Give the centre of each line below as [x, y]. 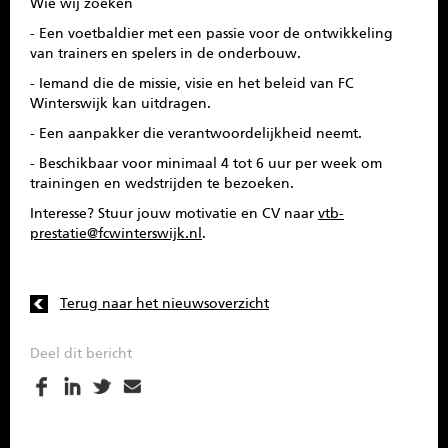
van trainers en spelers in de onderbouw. [165, 54]
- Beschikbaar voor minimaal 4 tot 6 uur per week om [206, 164]
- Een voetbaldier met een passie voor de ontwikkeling [211, 34]
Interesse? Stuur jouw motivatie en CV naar [174, 214]
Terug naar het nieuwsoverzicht [164, 304]
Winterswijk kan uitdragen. [120, 104]
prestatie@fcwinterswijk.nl [116, 234]
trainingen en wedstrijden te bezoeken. [162, 184]
